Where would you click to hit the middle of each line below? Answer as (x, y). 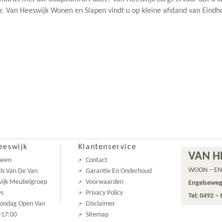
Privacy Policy (104, 193)
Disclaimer (100, 204)
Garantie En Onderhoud (118, 171)
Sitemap (97, 215)
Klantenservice (107, 147)
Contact (96, 160)
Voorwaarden (104, 182)
